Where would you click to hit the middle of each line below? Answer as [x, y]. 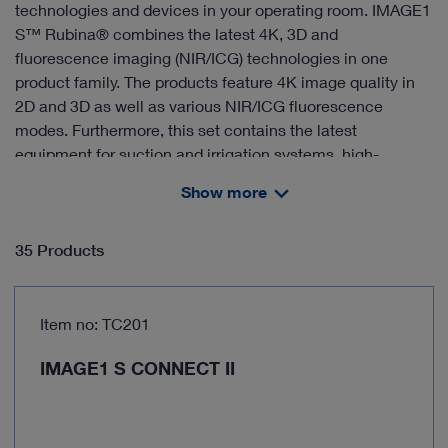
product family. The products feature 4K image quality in [215, 82]
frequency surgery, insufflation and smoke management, [216, 178]
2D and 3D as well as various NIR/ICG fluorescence [199, 106]
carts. [35, 226]
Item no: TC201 [95, 323]
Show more [224, 191]
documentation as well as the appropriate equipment [204, 202]
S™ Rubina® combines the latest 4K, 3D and [176, 34]
